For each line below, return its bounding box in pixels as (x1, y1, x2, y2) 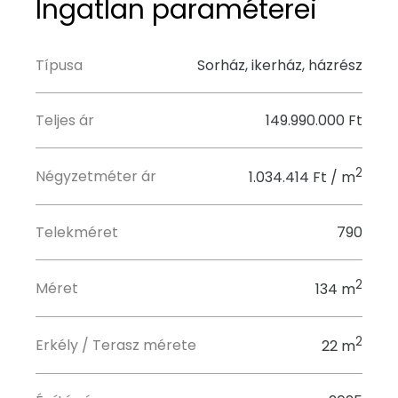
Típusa (36, 55, 83, 76)
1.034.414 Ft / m (249, 167, 355, 187)
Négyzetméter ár (36, 166, 156, 187)
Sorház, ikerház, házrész (197, 55, 362, 76)
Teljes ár (36, 110, 94, 131)
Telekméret (36, 222, 118, 243)
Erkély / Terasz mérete (36, 335, 196, 355)
